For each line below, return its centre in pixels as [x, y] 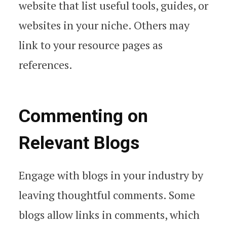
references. [46, 65]
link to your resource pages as [91, 45]
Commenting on [83, 116]
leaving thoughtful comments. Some [107, 195]
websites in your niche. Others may [104, 25]
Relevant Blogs [79, 143]
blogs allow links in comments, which [109, 215]
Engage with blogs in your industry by [111, 175]
